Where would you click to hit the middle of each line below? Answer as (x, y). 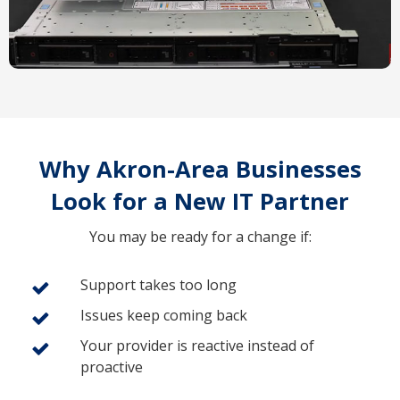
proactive (112, 367)
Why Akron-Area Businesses (200, 169)
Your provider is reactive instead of (197, 345)
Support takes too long (158, 284)
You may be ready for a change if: (200, 236)
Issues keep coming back (164, 315)
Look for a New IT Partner (200, 201)
